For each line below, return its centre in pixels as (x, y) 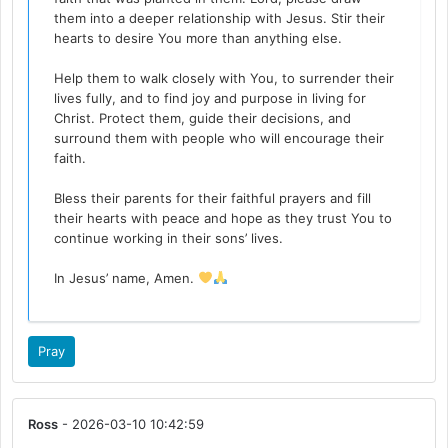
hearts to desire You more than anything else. (198, 38)
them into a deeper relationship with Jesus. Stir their (220, 18)
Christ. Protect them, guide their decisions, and (203, 118)
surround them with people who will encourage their (219, 138)
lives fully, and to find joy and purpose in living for (210, 98)
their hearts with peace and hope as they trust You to (223, 218)
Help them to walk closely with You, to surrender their (224, 78)
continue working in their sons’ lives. (169, 238)
